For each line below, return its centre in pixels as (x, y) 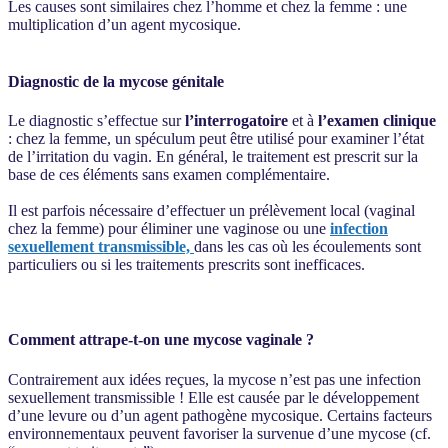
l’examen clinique (377, 121)
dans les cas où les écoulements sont (307, 247)
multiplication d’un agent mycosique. (124, 24)
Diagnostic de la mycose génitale (116, 81)
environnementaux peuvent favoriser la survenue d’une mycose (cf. (219, 433)
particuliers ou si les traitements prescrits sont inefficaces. (186, 265)
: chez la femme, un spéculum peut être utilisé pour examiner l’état (216, 139)
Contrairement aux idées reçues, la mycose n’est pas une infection (214, 379)
